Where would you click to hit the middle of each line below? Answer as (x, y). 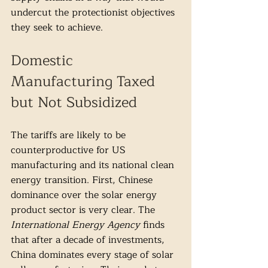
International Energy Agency (75, 225)
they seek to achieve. (58, 28)
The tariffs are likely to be (70, 135)
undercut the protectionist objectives (94, 13)
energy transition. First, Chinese (83, 180)
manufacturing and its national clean (94, 165)
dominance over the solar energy (85, 195)
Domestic (44, 61)
